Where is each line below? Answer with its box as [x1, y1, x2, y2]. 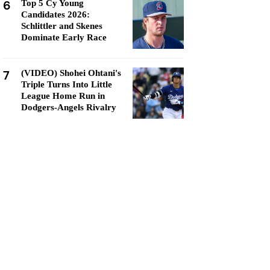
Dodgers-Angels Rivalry [21, 102, 116, 112]
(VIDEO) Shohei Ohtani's [21, 68, 121, 78]
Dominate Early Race [21, 33, 107, 42]
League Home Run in [21, 91, 105, 101]
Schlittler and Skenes [21, 21, 102, 31]
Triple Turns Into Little [21, 80, 112, 89]
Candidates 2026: [21, 10, 90, 19]
